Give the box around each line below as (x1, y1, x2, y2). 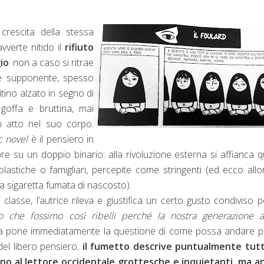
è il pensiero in (28, 132, 94, 146)
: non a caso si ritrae (8, 55, 94, 69)
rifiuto (61, 40, 94, 54)
